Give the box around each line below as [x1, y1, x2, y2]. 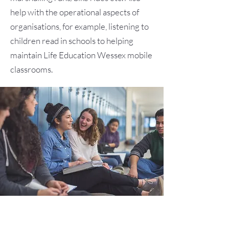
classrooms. [10, 64, 53, 75]
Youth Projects [10, 212, 91, 226]
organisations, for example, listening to [10, 21, 149, 32]
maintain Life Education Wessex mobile [10, 50, 152, 60]
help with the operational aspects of [10, 7, 139, 17]
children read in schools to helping [10, 35, 133, 46]
